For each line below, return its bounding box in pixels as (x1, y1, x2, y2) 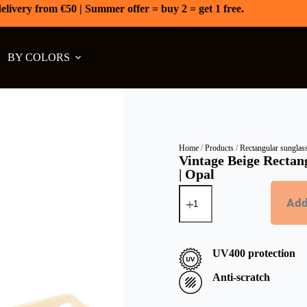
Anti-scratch (212, 271, 271, 283)
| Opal (179, 167, 215, 182)
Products (205, 143, 234, 153)
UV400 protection (212, 247, 296, 260)
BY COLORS (7, 51, 70, 63)
